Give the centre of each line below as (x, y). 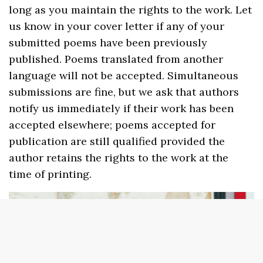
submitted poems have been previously (108, 42)
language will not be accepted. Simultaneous (124, 75)
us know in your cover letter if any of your (117, 26)
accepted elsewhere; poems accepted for (112, 124)
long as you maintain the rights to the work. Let (131, 9)
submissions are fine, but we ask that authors (124, 92)
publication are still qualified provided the (117, 141)
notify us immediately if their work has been (122, 108)
